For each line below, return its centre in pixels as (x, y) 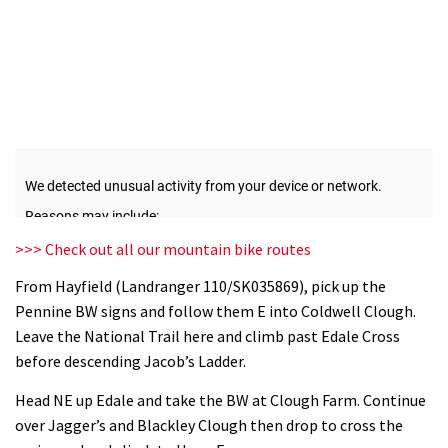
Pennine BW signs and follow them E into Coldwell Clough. (215, 311)
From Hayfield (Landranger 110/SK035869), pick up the (200, 286)
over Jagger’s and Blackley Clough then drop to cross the (209, 424)
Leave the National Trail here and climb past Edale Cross (207, 336)
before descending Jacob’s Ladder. (130, 361)
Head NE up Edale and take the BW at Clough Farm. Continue (220, 399)
